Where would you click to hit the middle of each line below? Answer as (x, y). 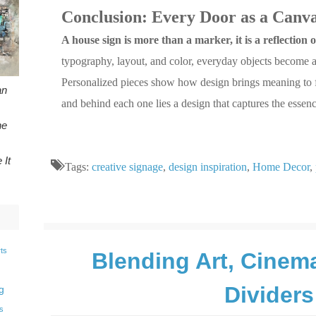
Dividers (269, 294)
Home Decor (281, 166)
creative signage (128, 166)
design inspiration (208, 166)
